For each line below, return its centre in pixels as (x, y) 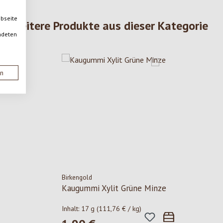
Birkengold (77, 177)
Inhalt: (71, 209)
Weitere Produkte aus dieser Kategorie (109, 26)
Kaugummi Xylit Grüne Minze (114, 188)
